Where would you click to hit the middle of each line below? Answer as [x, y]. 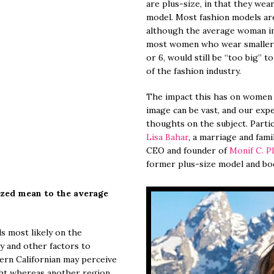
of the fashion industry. [194, 71]
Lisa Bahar [167, 137]
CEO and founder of [188, 150]
